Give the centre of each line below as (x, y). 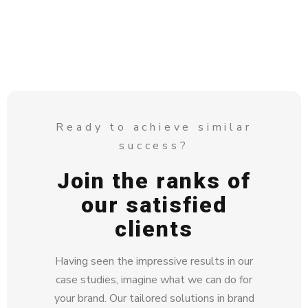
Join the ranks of (154, 180)
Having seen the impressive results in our (154, 261)
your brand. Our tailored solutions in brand (154, 298)
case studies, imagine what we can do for (154, 279)
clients (154, 229)
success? (154, 145)
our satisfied (154, 205)
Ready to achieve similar (154, 127)
